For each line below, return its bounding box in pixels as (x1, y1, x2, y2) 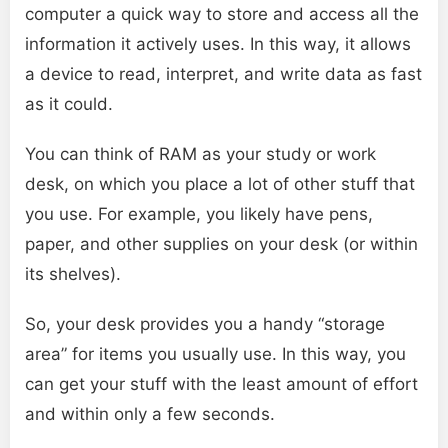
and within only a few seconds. (25, 404, 275, 425)
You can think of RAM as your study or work (25, 144, 376, 165)
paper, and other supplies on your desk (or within (25, 234, 418, 255)
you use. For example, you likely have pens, (25, 204, 373, 225)
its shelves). (25, 264, 121, 285)
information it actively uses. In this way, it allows (25, 34, 411, 55)
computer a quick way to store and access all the (25, 4, 419, 25)
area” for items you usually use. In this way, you (25, 344, 406, 365)
